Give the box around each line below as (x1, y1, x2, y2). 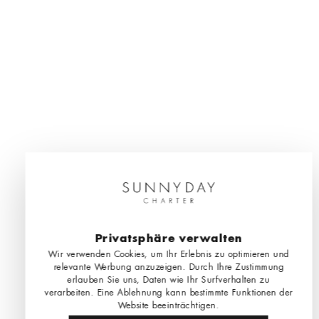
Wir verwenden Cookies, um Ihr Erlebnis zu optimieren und (48, 249, 290, 261)
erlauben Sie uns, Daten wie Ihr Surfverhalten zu (67, 274, 270, 286)
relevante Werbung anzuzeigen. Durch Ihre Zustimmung (53, 261, 284, 273)
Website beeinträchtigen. (117, 300, 219, 312)
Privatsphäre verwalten (95, 231, 243, 246)
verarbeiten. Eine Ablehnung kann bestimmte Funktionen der (44, 287, 293, 299)
